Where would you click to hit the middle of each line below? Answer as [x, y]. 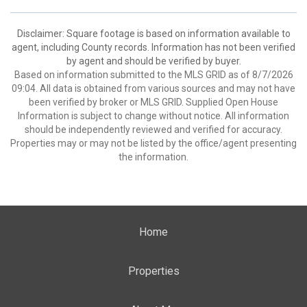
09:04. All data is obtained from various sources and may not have [153, 88]
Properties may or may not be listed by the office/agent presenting [153, 143]
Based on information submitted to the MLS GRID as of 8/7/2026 [153, 75]
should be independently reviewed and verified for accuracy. [153, 130]
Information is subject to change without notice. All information [153, 116]
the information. [153, 157]
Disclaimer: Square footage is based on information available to [153, 34]
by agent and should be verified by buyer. [153, 61]
